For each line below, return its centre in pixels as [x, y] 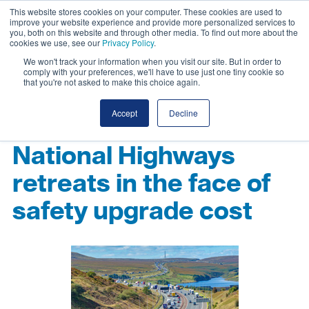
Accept [124, 113]
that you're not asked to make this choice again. [112, 82]
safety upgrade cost [132, 212]
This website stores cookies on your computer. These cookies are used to [146, 11]
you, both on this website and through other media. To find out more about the [154, 32]
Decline [183, 113]
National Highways [124, 157]
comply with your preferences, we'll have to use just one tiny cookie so [154, 71]
